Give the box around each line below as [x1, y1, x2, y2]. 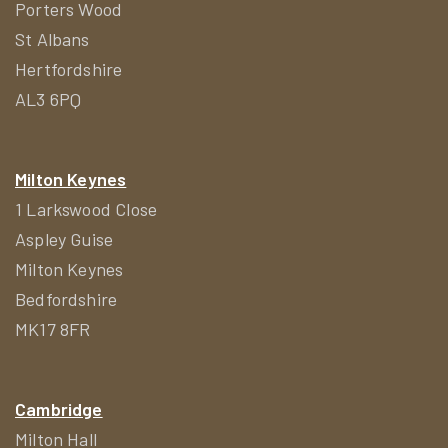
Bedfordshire [15, 287, 118, 310]
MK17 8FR [15, 317, 91, 340]
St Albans [15, 27, 90, 50]
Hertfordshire [15, 57, 123, 80]
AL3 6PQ [15, 87, 82, 110]
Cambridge [15, 397, 103, 420]
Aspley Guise [15, 227, 114, 250]
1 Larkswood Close [15, 197, 158, 220]
